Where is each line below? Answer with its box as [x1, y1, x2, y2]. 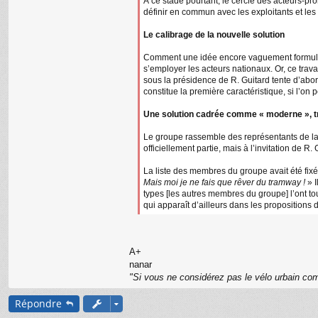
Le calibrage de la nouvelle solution [143, 30, 285, 40]
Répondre [15, 297, 62, 311]
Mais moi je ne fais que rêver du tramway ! [143, 177, 305, 188]
